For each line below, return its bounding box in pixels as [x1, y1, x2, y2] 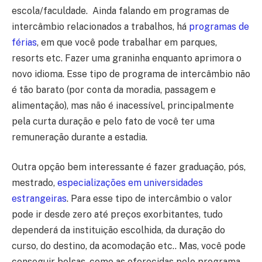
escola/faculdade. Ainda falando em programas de [12, 5, 229, 16]
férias [12, 36, 37, 48]
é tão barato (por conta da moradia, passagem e [12, 84, 216, 95]
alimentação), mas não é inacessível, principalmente [12, 99, 234, 111]
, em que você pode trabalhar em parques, [37, 36, 217, 48]
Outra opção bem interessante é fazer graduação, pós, [12, 161, 246, 173]
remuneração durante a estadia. [12, 131, 147, 143]
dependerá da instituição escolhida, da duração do [12, 225, 225, 236]
